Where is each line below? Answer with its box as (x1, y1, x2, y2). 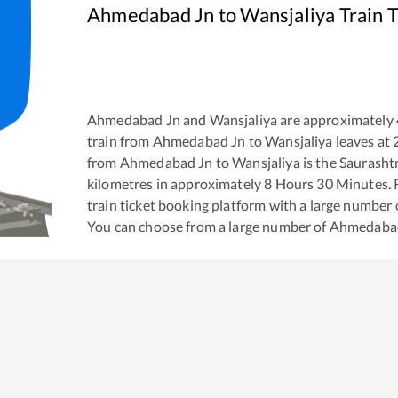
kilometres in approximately (87, 174, 265, 192)
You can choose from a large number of (87, 217, 330, 235)
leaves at (332, 131, 391, 149)
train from (87, 131, 153, 149)
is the (299, 153, 337, 171)
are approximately (277, 110, 394, 128)
